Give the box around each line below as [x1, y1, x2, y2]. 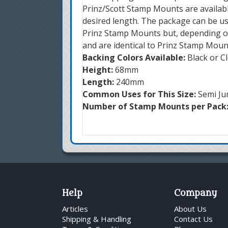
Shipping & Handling [62, 214, 131, 224]
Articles [62, 204, 88, 214]
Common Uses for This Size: [82, 89, 198, 100]
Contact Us [174, 214, 213, 224]
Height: [82, 64, 115, 75]
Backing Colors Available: [82, 52, 187, 63]
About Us [174, 204, 207, 214]
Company [174, 188, 217, 198]
